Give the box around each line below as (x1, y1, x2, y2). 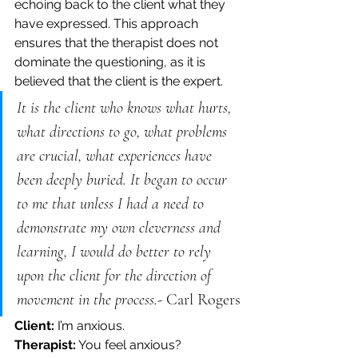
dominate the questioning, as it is (14, 54, 209, 70)
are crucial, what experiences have (17, 145, 216, 165)
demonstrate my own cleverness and (17, 217, 225, 237)
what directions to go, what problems (17, 121, 231, 141)
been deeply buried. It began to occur (17, 169, 231, 189)
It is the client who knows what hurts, (17, 97, 235, 117)
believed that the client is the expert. (14, 73, 223, 89)
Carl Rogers (166, 289, 241, 309)
